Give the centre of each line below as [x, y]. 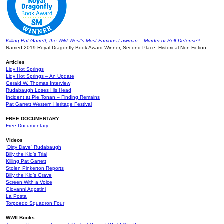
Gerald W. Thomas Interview [38, 83]
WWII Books [20, 218]
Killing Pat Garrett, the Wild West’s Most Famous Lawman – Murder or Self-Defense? [103, 41]
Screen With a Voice [29, 182]
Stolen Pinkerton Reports [35, 168]
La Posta [16, 196]
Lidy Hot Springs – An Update [40, 76]
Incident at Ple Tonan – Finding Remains [53, 97]
